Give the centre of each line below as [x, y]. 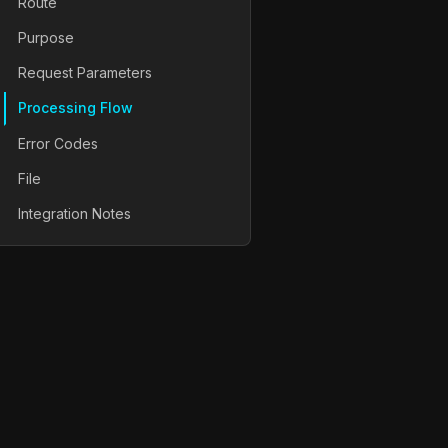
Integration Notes [74, 213]
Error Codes [58, 143]
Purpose [46, 37]
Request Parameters [85, 73]
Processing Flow [75, 108]
